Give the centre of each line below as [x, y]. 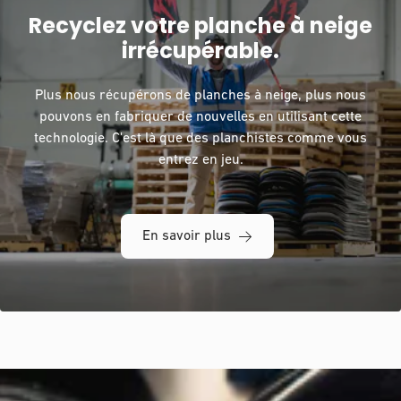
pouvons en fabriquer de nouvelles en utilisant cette [200, 118]
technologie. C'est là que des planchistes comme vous [200, 139]
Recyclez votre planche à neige [200, 26]
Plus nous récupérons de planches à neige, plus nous [200, 96]
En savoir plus [186, 237]
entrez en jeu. [200, 161]
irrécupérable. [200, 51]
